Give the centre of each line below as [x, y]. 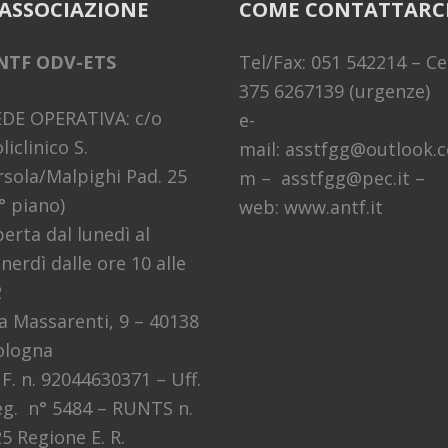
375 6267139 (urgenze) [334, 90]
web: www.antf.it [311, 206]
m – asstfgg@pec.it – [332, 177]
